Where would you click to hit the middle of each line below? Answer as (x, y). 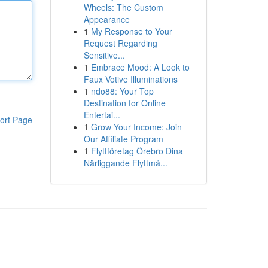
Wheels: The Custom (123, 7)
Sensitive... (104, 55)
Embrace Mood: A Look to (140, 67)
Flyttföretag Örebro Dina (137, 151)
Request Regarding (120, 43)
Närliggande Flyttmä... (125, 163)
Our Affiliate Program (123, 139)
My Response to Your (131, 31)
